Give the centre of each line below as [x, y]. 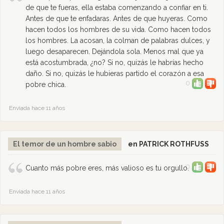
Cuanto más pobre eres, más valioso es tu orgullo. [107, 168]
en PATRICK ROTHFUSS [168, 144]
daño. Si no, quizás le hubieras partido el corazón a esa [115, 73]
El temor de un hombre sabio [65, 144]
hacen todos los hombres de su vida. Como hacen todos [118, 29]
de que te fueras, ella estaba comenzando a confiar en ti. [117, 7]
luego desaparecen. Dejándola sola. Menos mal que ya [114, 51]
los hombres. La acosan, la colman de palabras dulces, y [118, 40]
